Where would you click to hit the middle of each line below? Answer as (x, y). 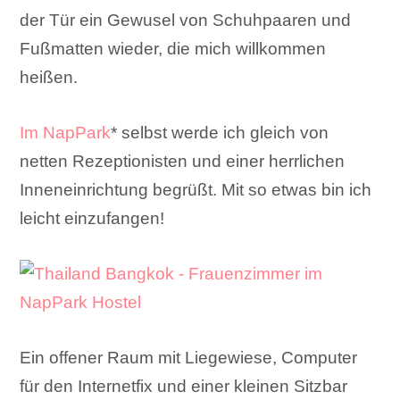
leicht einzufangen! (92, 219)
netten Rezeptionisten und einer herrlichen (183, 162)
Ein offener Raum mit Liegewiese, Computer (189, 358)
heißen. (49, 78)
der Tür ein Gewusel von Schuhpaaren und (186, 21)
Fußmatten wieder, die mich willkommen (173, 49)
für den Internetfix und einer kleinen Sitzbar (184, 387)
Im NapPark (66, 133)
